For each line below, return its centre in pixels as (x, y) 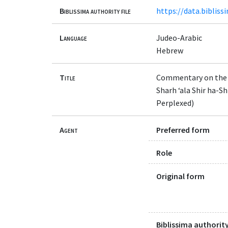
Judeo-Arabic (179, 37)
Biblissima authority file (95, 10)
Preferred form (183, 130)
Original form (180, 176)
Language (73, 37)
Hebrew (170, 50)
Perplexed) (175, 103)
